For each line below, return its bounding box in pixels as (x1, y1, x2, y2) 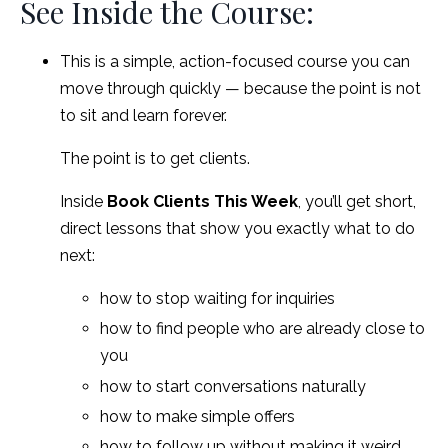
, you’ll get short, (298, 192, 416, 212)
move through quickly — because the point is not (60, 79, 421, 99)
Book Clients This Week (107, 192, 298, 212)
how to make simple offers (100, 406, 295, 426)
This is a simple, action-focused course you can (60, 52, 410, 72)
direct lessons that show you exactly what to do (60, 219, 415, 239)
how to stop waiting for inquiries (100, 289, 335, 309)
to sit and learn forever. (60, 106, 227, 126)
